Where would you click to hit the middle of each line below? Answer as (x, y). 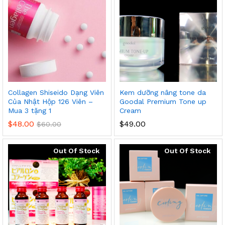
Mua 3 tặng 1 (30, 110)
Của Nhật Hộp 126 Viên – (50, 101)
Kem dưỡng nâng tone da (162, 92)
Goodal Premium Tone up (163, 101)
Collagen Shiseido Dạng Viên (56, 92)
